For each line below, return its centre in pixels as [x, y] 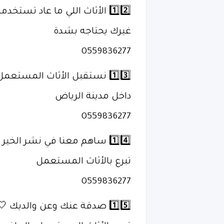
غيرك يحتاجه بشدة [92, 32]
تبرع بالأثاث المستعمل [83, 162]
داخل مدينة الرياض [93, 97]
